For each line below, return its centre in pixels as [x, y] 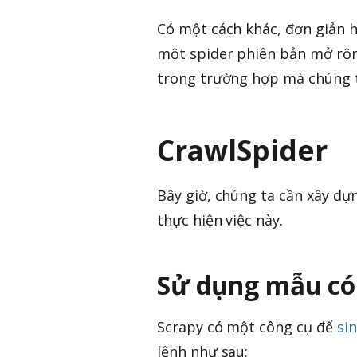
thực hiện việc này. [220, 220]
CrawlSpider [242, 149]
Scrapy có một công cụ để [247, 327]
